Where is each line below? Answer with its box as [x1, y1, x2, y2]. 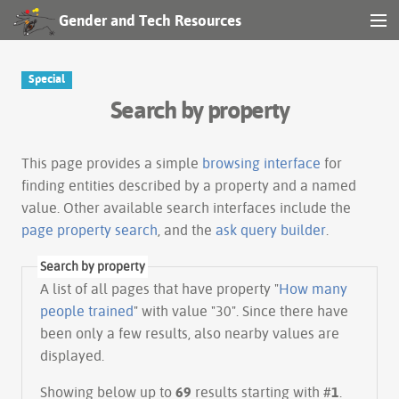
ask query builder [216, 220, 326, 239]
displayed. [40, 346, 104, 364]
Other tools [13, 94, 69, 108]
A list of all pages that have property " [40, 279, 279, 297]
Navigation [13, 54, 67, 69]
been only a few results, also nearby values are [40, 323, 339, 342]
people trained [40, 301, 134, 320]
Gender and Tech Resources [58, 11, 241, 29]
